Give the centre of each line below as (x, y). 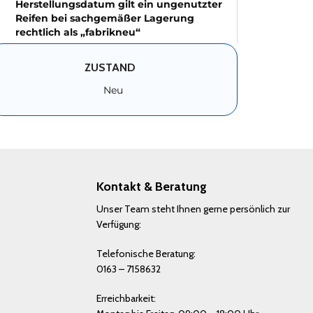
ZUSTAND (110, 67)
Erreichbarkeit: (126, 298)
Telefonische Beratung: (146, 254)
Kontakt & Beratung (152, 187)
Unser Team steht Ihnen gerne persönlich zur (194, 209)
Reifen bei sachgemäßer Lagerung (105, 18)
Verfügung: (119, 224)
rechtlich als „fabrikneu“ (78, 32)
